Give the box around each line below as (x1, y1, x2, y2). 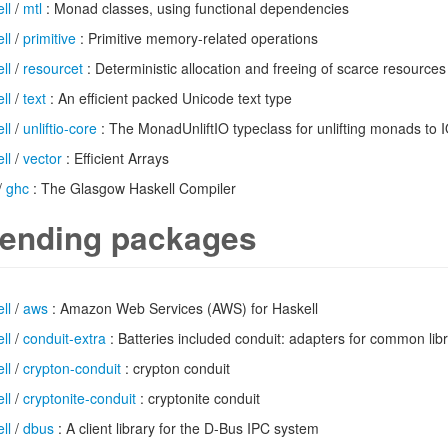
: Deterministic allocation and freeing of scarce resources (83, 58, 446, 78)
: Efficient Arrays (62, 148, 169, 168)
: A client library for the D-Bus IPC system (54, 418, 319, 438)
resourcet (23, 58, 83, 78)
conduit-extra (23, 328, 106, 348)
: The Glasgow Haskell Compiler (29, 178, 236, 198)
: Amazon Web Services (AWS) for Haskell (48, 298, 318, 318)
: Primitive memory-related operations (76, 28, 318, 48)
